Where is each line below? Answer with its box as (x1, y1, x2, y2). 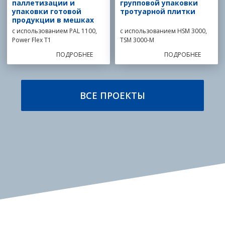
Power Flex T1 (12, 36, 51, 44)
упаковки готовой (12, 7, 81, 16)
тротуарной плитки (120, 7, 195, 16)
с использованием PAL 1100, (12, 27, 97, 35)
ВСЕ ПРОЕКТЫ (80, 89, 145, 101)
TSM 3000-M (120, 36, 154, 44)
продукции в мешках (12, 15, 94, 25)
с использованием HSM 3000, (120, 27, 207, 35)
